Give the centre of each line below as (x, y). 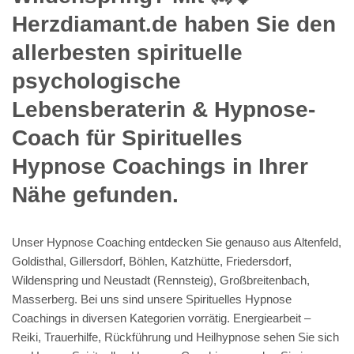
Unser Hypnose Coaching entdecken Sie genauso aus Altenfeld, (177, 242)
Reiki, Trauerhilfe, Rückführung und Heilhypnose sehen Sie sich (175, 337)
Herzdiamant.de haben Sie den (174, 24)
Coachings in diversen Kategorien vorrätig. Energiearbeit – (161, 318)
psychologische (96, 81)
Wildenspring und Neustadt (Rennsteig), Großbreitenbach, (161, 280)
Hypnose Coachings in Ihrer (160, 166)
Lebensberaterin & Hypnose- (164, 109)
